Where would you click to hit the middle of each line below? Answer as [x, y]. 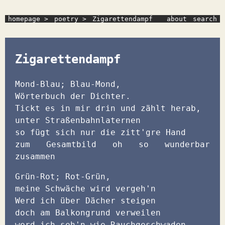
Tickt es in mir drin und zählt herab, [108, 108]
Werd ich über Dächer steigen [85, 200]
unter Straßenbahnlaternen [78, 120]
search [205, 19]
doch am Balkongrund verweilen [88, 212]
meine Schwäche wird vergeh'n [85, 188]
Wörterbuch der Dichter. [73, 96]
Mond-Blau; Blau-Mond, [68, 84]
